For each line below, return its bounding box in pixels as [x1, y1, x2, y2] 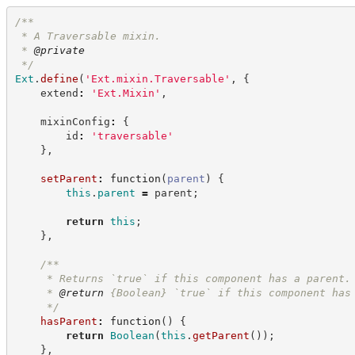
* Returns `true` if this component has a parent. [14, 272, 351, 284]
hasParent [40, 315, 97, 327]
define [40, 72, 78, 85]
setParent [40, 172, 97, 185]
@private [33, 44, 85, 56]
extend [14, 86, 78, 99]
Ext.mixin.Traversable [90, 72, 224, 85]
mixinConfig [14, 115, 110, 128]
